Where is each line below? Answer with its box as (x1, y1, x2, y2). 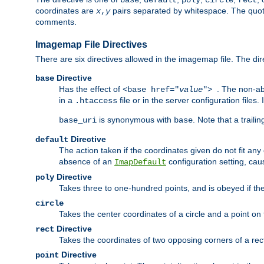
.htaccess (75, 96, 117, 106)
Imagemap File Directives (35, 39, 147, 50)
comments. (35, 17, 77, 27)
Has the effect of (59, 84, 123, 94)
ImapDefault (114, 157, 166, 167)
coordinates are (35, 6, 96, 16)
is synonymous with (97, 115, 174, 125)
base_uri (59, 115, 97, 126)
